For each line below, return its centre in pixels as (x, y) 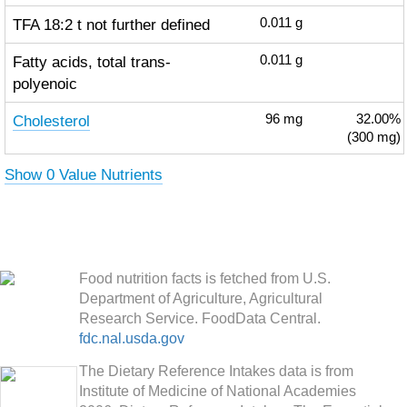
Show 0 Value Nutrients (83, 174)
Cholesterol (51, 121)
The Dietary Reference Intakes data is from (216, 371)
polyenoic (45, 84)
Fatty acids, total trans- (91, 62)
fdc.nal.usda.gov (132, 338)
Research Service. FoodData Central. (200, 318)
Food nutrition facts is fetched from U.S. (205, 278)
